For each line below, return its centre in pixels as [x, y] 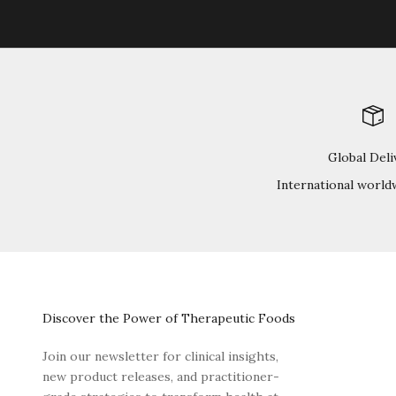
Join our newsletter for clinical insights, [160, 356]
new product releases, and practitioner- [161, 376]
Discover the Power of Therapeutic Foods [169, 318]
